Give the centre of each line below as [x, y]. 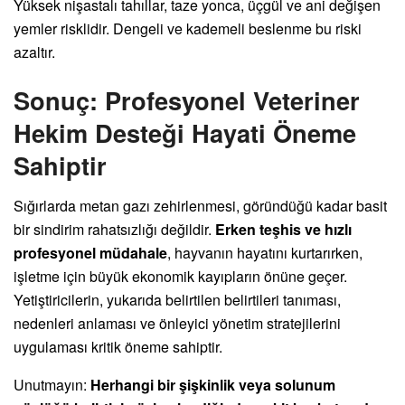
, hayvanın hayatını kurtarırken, [265, 253]
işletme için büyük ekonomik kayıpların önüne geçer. [180, 277]
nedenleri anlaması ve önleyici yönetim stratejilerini [177, 324]
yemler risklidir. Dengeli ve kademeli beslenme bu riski [188, 28]
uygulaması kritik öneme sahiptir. [118, 347]
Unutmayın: [52, 385]
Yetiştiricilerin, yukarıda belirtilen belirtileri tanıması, [177, 300]
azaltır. [34, 52]
